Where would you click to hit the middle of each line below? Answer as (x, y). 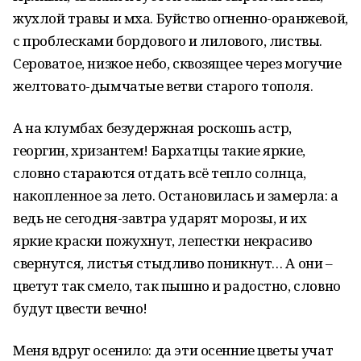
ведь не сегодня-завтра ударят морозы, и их (160, 218)
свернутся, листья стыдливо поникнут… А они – (173, 263)
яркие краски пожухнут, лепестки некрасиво (163, 241)
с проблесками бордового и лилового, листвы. (168, 41)
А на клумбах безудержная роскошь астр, (153, 128)
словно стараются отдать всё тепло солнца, (160, 173)
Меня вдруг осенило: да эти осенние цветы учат (173, 350)
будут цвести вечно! (81, 308)
